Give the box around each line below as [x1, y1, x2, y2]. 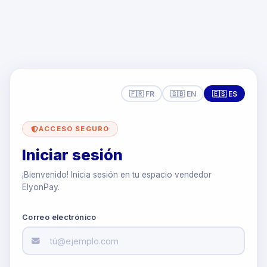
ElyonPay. [22, 182, 60, 192]
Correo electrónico [22, 213, 97, 222]
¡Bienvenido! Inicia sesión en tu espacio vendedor [22, 170, 212, 179]
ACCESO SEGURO [39, 125, 110, 133]
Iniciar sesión [22, 145, 123, 164]
